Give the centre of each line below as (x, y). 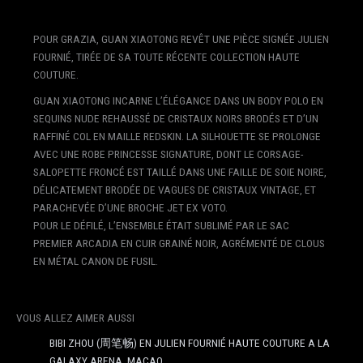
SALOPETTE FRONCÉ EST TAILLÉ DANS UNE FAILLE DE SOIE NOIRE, (179, 171)
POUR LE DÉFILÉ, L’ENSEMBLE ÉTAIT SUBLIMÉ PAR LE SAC (161, 225)
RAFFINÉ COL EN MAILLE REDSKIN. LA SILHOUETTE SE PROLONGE (177, 136)
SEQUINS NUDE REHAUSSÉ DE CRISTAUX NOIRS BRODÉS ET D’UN (175, 118)
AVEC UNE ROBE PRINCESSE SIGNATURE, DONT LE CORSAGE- (168, 154)
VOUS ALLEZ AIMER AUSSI (75, 317)
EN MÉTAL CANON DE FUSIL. (95, 261)
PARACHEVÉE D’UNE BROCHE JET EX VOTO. (130, 207)
